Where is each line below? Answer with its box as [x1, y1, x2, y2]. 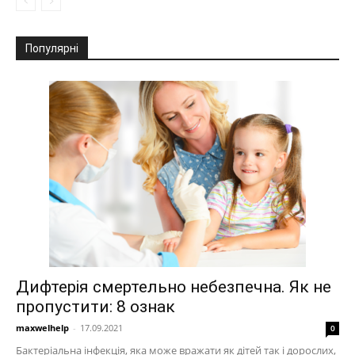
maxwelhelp [16, 322, 69, 334]
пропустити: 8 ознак [16, 297, 175, 316]
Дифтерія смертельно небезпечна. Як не [16, 277, 331, 296]
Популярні [25, 42, 78, 55]
